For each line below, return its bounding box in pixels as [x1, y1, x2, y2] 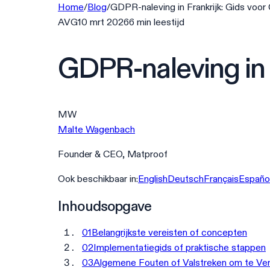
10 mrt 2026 [78, 16, 129, 28]
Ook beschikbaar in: [58, 172, 138, 184]
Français [204, 172, 239, 184]
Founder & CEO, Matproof [58, 148, 168, 160]
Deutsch [168, 172, 204, 184]
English [138, 172, 168, 184]
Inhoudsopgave [58, 196, 152, 215]
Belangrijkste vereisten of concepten [92, 227, 247, 239]
